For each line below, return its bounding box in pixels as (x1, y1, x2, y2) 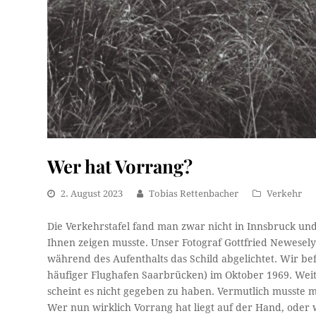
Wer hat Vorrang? (47, 153, 193, 178)
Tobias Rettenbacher (149, 188, 239, 199)
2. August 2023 (61, 188, 123, 199)
